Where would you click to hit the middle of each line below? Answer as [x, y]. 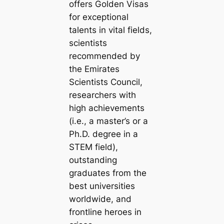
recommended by [104, 56]
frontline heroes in [105, 212]
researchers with [102, 95]
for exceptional [98, 17]
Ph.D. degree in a [103, 134]
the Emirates [94, 69]
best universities [102, 186]
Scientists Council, [105, 82]
